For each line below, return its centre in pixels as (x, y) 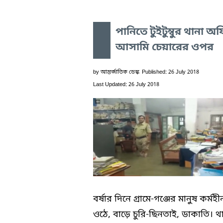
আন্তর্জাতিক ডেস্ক (120, 72)
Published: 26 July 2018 (170, 72)
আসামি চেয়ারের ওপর (165, 48)
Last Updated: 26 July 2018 (126, 84)
